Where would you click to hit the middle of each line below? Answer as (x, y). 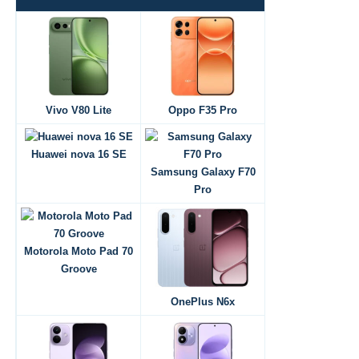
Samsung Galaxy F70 (203, 172)
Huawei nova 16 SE (79, 154)
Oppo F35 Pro (203, 110)
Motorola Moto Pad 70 (79, 251)
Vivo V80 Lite (79, 110)
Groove (79, 269)
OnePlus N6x (203, 302)
